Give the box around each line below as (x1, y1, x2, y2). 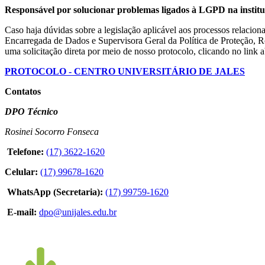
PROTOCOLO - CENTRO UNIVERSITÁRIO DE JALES (5, 66, 245, 76)
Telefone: (5, 146, 44, 157)
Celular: (5, 166, 38, 177)
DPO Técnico (5, 106, 58, 117)
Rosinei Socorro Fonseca (5, 126, 99, 137)
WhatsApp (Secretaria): (5, 186, 103, 197)
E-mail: (5, 206, 37, 217)
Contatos (5, 86, 41, 96)
